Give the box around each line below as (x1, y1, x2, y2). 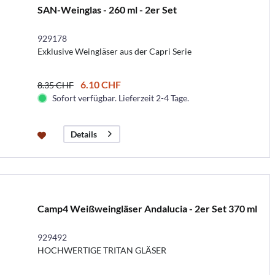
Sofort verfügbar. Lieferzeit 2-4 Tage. (52, 92, 189, 103)
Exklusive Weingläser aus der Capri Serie (37, 45, 192, 56)
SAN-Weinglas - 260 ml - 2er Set (37, 3, 177, 15)
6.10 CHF (80, 78, 121, 90)
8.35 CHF (37, 79, 74, 90)
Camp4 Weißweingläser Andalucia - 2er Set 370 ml (37, 202, 257, 214)
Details (70, 128, 97, 139)
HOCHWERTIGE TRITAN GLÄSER (37, 244, 166, 255)
